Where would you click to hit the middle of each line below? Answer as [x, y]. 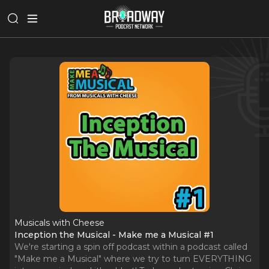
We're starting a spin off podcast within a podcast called [131, 247]
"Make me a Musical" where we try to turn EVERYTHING [133, 259]
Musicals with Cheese [59, 223]
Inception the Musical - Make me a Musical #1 [114, 235]
